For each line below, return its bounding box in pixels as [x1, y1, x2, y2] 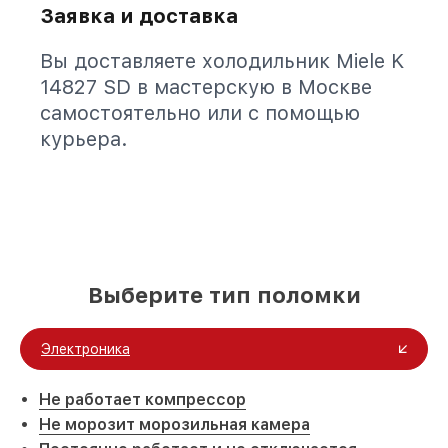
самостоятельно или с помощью [40, 101, 360, 125]
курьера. [40, 127, 128, 151]
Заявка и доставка [40, 4, 238, 28]
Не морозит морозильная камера [39, 415, 310, 434]
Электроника [41, 341, 130, 357]
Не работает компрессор [39, 390, 246, 409]
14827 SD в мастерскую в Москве [40, 75, 372, 99]
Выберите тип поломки [87, 282, 361, 308]
